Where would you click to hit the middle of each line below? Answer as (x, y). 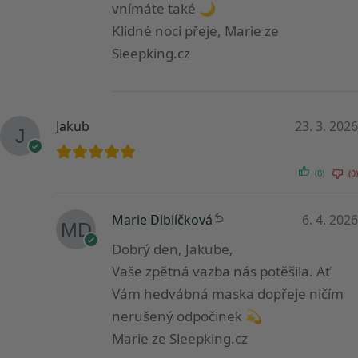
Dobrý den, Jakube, (173, 249)
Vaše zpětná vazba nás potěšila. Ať (221, 272)
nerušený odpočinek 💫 (187, 316)
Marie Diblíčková (162, 220)
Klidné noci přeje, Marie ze (195, 31)
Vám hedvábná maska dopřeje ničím (228, 294)
